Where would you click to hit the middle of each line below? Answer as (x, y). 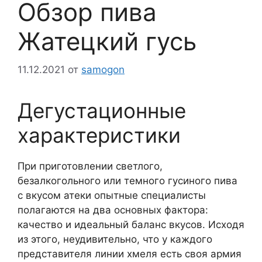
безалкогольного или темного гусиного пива (127, 181)
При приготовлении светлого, (90, 166)
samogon (103, 70)
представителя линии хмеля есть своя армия (130, 254)
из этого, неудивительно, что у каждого (115, 239)
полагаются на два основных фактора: (113, 210)
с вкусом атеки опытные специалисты (112, 196)
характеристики (99, 135)
